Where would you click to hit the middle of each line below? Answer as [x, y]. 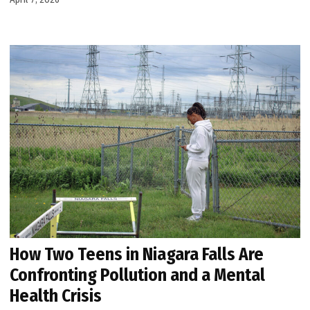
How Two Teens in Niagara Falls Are [137, 255]
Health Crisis [56, 296]
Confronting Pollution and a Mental [138, 275]
